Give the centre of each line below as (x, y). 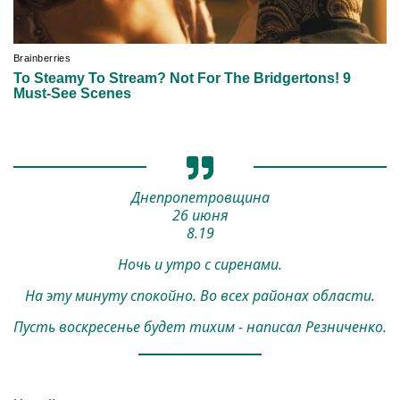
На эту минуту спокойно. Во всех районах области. (200, 295)
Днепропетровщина (200, 197)
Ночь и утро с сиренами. (200, 264)
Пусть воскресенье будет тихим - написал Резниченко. (200, 326)
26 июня (200, 215)
